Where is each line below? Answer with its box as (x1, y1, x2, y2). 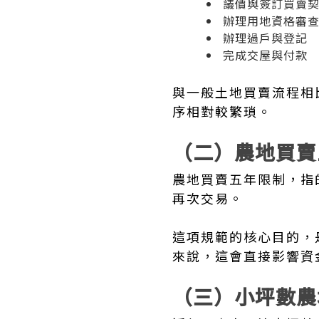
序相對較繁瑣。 (172, 102, 272, 120)
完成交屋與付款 (223, 46, 308, 63)
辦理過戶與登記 (223, 29, 308, 46)
